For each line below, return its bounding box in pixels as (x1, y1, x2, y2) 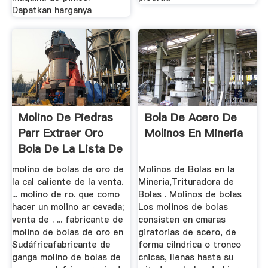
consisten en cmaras (138, 214, 226, 226)
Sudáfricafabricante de (11, 239, 111, 251)
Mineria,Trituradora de (138, 176, 234, 188)
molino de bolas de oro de (11, 163, 124, 176)
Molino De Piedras (18, 109, 113, 125)
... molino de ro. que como (11, 188, 120, 201)
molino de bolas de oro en (11, 226, 123, 239)
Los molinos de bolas (138, 201, 229, 214)
